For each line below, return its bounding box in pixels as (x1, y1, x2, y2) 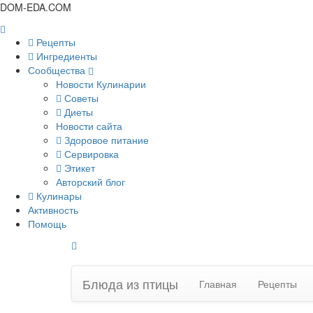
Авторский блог (56, 175, 125, 189)
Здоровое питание (61, 133, 149, 147)
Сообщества (28, 63, 88, 77)
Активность (28, 203, 78, 217)
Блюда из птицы (82, 275, 178, 293)
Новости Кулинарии (56, 77, 146, 91)
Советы (61, 91, 99, 105)
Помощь (28, 217, 66, 231)
